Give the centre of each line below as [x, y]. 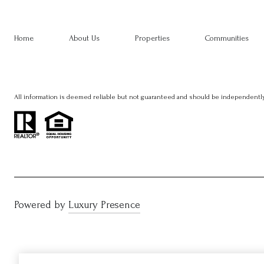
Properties [152, 38]
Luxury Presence [104, 204]
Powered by [40, 204]
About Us [84, 38]
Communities [227, 38]
